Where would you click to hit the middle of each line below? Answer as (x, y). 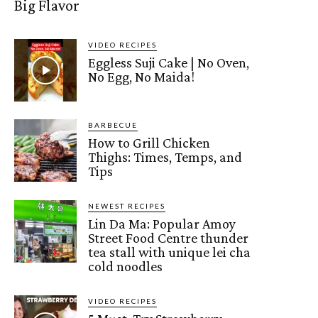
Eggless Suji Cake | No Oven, (169, 62)
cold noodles (126, 266)
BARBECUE (113, 125)
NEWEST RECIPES (127, 205)
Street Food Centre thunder (169, 237)
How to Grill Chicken (149, 142)
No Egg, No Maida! (142, 76)
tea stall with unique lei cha (170, 252)
